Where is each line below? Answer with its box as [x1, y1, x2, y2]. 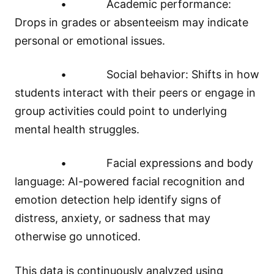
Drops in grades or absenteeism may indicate [15, 16, 248, 29]
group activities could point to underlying [15, 105, 227, 118]
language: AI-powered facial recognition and [15, 175, 245, 188]
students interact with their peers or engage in [15, 86, 256, 100]
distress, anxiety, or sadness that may [15, 212, 210, 225]
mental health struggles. [15, 123, 139, 136]
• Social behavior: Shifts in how [15, 68, 259, 81]
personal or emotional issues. [15, 34, 165, 48]
